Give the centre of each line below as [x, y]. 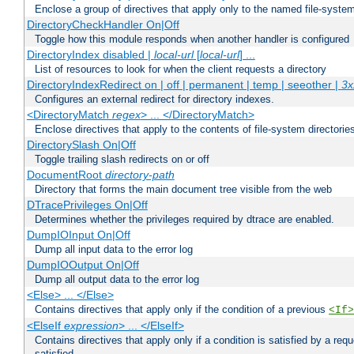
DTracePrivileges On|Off [87, 205]
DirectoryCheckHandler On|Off [103, 25]
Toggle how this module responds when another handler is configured [192, 40]
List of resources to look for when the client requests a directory [181, 70]
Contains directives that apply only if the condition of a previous [182, 310]
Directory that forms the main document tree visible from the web [183, 190]
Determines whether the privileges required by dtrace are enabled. [185, 220]
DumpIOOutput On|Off [83, 265]
